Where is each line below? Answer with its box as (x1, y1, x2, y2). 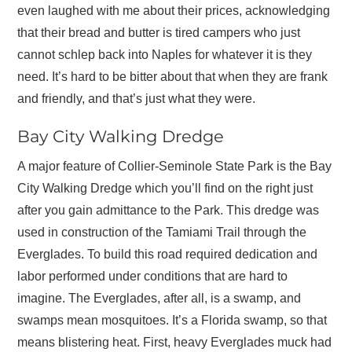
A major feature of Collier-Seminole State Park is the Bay (17, 159, 332, 174)
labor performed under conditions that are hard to (17, 269, 288, 284)
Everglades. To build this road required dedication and (17, 247, 318, 262)
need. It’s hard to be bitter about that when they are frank (17, 69, 328, 83)
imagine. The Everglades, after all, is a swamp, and (17, 291, 302, 306)
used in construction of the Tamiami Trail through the (17, 225, 307, 240)
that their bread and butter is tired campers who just (17, 25, 301, 39)
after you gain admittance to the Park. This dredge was (17, 203, 320, 218)
